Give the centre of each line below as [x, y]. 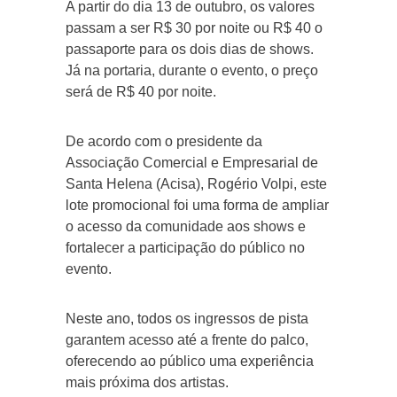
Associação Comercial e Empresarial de [192, 162]
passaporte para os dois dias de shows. [190, 49]
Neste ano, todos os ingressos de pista [187, 318]
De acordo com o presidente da [164, 141]
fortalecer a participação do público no [185, 247]
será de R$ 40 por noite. [141, 91]
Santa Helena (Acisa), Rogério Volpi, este [196, 183]
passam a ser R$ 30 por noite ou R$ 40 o [194, 27]
